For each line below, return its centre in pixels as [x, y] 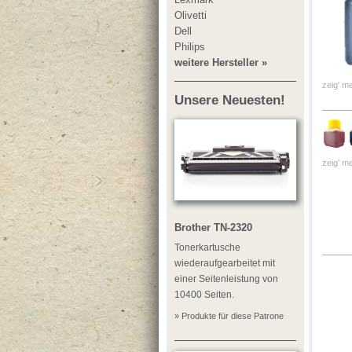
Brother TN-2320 [213, 228]
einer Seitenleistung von [226, 279]
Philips [190, 47]
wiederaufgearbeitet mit [225, 264]
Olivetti [191, 16]
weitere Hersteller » [221, 63]
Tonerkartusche [207, 248]
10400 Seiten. [204, 295]
